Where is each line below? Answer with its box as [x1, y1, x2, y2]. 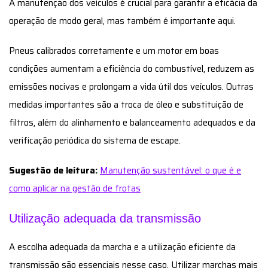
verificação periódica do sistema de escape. [9, 133, 181, 148]
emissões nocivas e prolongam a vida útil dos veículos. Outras [9, 79, 254, 94]
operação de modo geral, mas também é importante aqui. [9, 13, 236, 28]
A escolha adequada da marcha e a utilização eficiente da [9, 239, 236, 254]
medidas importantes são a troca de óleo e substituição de [9, 97, 243, 112]
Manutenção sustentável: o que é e [100, 163, 241, 178]
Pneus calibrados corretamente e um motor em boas [9, 43, 219, 58]
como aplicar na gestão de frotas [9, 181, 141, 196]
